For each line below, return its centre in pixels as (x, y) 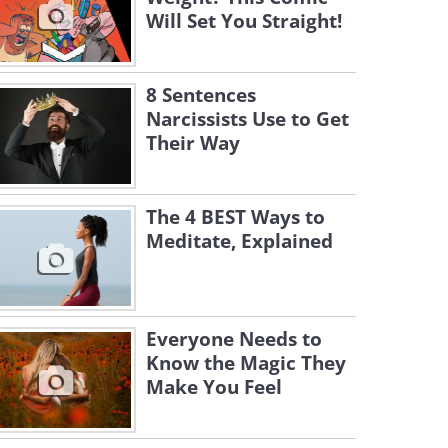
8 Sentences (201, 95)
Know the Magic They (246, 363)
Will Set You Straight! (244, 21)
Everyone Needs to (234, 339)
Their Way (193, 143)
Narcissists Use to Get (247, 119)
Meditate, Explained (239, 241)
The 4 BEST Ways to (235, 217)
